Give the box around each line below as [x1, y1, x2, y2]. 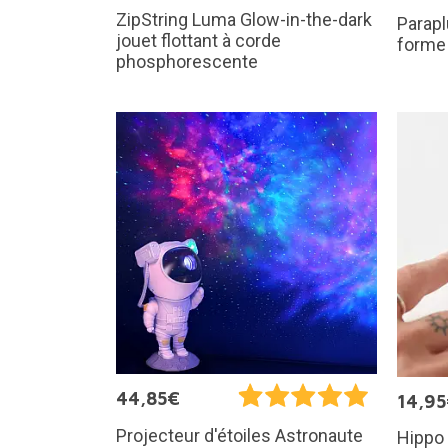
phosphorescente [115, 51, 258, 73]
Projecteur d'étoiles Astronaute [115, 424, 363, 446]
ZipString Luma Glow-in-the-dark [115, 9, 372, 31]
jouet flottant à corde [115, 30, 281, 52]
